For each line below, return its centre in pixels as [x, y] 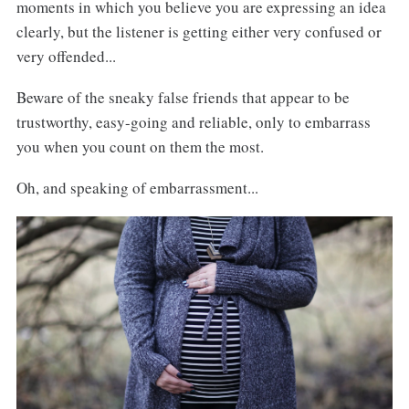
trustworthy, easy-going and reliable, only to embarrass [193, 122]
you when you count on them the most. [140, 147]
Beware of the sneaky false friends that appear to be [183, 98]
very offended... [66, 57]
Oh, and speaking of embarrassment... [137, 187]
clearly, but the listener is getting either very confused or [199, 32]
